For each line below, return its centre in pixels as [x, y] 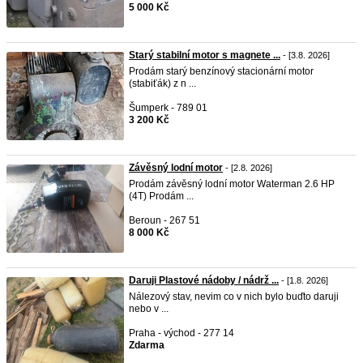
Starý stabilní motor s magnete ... [205, 55]
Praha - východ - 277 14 [181, 333]
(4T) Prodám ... [161, 196]
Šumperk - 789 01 [168, 108]
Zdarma [147, 345]
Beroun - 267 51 [164, 220]
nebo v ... [149, 309]
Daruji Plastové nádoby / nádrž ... [204, 280]
